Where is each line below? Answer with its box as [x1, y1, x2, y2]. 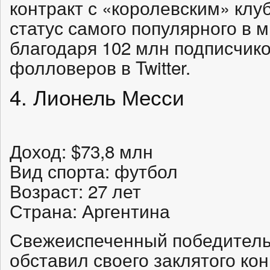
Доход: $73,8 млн [10, 138, 153, 163]
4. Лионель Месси [10, 81, 184, 111]
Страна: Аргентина [10, 198, 170, 223]
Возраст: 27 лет [10, 178, 141, 203]
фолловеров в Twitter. [10, 54, 190, 80]
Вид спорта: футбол [10, 158, 178, 183]
